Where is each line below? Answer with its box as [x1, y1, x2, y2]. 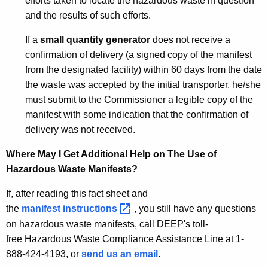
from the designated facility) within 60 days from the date [25, 64, 262, 75]
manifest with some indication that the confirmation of [25, 109, 248, 120]
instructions [63, 203, 120, 214]
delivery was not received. [25, 124, 135, 135]
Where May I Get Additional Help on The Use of [6, 148, 217, 159]
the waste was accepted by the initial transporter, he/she [25, 79, 261, 90]
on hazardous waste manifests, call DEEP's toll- [6, 218, 208, 229]
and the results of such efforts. [25, 10, 151, 20]
